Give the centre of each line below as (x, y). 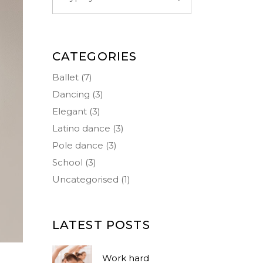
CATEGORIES (95, 56)
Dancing (71, 94)
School (67, 162)
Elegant (69, 111)
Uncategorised (85, 179)
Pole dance (77, 145)
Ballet (65, 77)
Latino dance (81, 128)
